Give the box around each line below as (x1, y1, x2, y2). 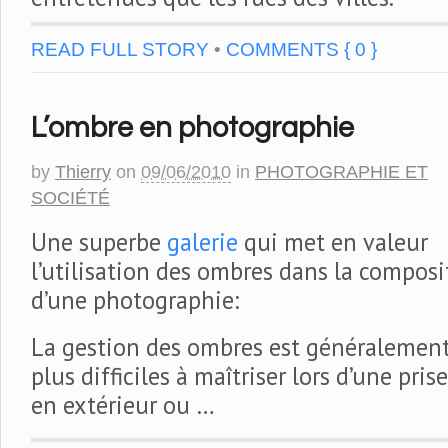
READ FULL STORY (31, 38, 209, 60)
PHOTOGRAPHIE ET (255, 162, 428, 182)
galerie (167, 225, 238, 258)
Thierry (55, 162, 111, 182)
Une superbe (31, 225, 167, 258)
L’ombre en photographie (31, 113, 354, 143)
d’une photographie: (31, 283, 239, 316)
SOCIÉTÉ (31, 188, 110, 208)
